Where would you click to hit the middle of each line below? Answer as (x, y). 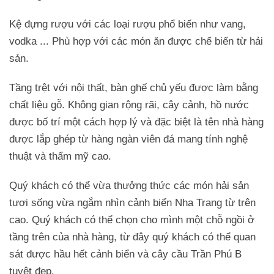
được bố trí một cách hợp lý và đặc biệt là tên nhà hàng (136, 122)
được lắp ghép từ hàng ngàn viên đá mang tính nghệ (128, 139)
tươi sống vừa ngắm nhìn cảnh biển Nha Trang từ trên (132, 202)
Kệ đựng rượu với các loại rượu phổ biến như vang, (128, 24)
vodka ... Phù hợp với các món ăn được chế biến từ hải (136, 41)
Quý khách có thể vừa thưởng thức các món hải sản (129, 185)
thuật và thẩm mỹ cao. (60, 156)
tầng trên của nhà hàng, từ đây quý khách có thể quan (132, 237)
